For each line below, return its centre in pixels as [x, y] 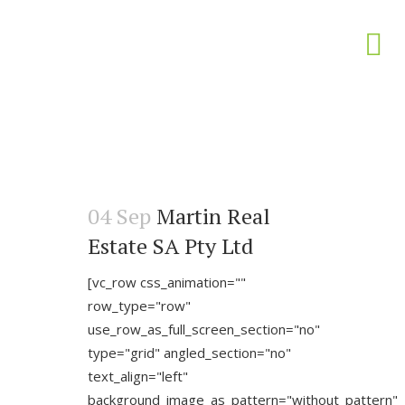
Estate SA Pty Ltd [170, 246]
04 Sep [119, 216]
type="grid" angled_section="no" [189, 353]
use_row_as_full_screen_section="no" [204, 329]
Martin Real [213, 216]
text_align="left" [138, 376]
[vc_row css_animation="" [167, 282]
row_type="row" [139, 306]
